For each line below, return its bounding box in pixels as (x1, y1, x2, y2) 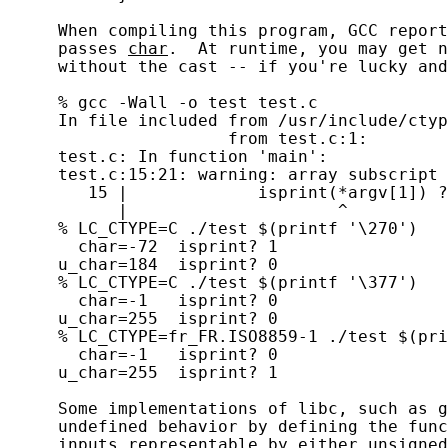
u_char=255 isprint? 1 (8, 363, 278, 382)
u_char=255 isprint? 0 (8, 309, 278, 328)
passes (8, 39, 128, 58)
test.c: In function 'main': (8, 147, 328, 166)
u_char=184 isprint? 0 (8, 255, 278, 274)
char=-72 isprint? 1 (8, 237, 278, 256)
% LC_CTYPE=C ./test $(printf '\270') (8, 219, 418, 238)
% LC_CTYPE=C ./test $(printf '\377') (8, 273, 418, 292)
